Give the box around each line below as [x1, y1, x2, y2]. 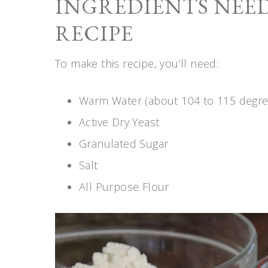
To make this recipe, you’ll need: [55, 56, 219, 71]
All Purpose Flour [79, 179, 169, 194]
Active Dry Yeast [79, 115, 160, 130]
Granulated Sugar [79, 136, 169, 151]
